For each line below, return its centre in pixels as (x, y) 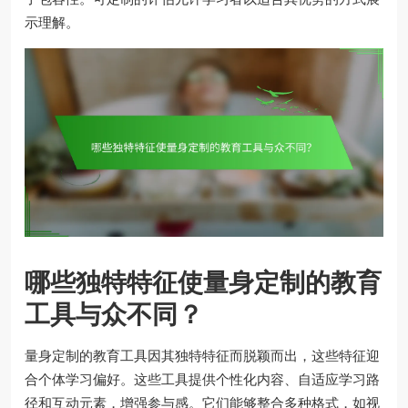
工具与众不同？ (114, 314)
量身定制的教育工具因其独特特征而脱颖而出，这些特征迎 (202, 355)
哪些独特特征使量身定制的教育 (203, 282)
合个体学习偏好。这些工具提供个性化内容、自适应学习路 (202, 379)
